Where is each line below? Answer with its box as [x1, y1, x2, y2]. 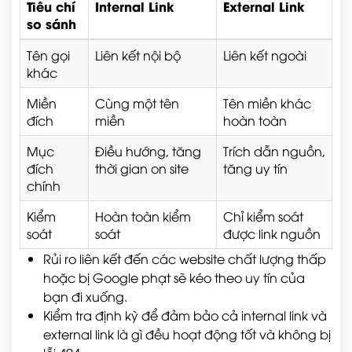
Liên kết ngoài [223, 46, 306, 64]
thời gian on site [95, 159, 189, 177]
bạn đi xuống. [43, 288, 127, 305]
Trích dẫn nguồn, [223, 142, 325, 159]
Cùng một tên [95, 94, 179, 112]
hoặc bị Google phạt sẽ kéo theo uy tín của [43, 269, 305, 286]
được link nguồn [223, 225, 321, 242]
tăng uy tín [223, 159, 288, 177]
